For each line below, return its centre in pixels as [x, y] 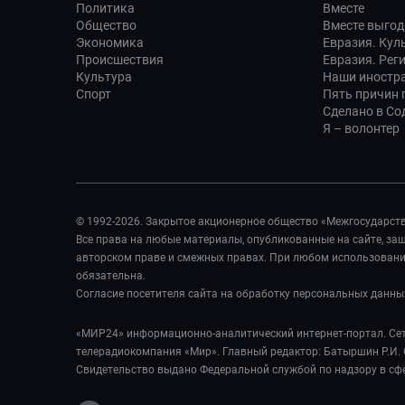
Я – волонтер [361, 128]
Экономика [110, 42]
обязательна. [111, 276]
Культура [104, 77]
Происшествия [120, 60]
